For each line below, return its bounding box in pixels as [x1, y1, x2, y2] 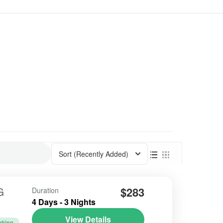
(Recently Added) [74, 148, 128, 159]
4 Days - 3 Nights [31, 196, 96, 208]
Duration [31, 185, 59, 195]
